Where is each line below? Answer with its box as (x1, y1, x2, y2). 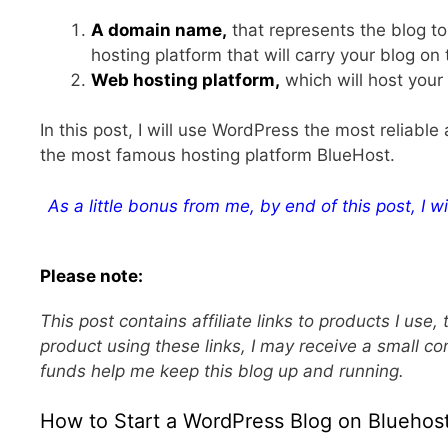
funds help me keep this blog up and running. (40, 360, 404, 381)
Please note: (40, 265, 143, 286)
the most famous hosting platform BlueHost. (40, 145, 395, 166)
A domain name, (91, 19, 227, 40)
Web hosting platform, (91, 69, 280, 90)
